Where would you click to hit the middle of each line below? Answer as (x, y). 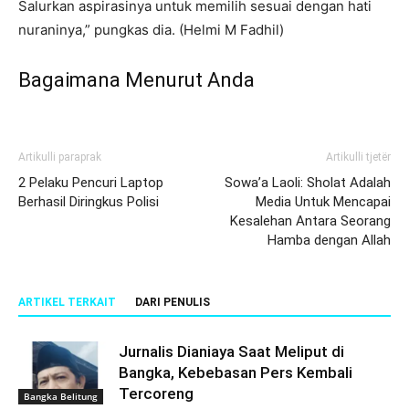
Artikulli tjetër (358, 157)
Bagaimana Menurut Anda (136, 79)
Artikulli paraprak (60, 157)
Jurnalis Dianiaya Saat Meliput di (231, 351)
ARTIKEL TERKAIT (67, 302)
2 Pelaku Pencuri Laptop (91, 182)
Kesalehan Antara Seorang (310, 220)
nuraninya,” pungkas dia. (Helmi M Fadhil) (151, 29)
